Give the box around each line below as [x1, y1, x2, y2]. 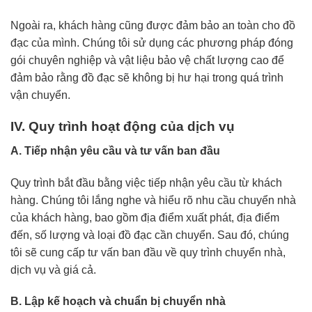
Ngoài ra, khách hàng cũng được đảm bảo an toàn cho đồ [10, 19, 295, 32]
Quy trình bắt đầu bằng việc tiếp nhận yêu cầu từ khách [10, 176, 282, 189]
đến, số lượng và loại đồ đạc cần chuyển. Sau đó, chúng [10, 228, 289, 241]
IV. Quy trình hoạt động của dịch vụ [10, 119, 235, 134]
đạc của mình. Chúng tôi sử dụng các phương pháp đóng [10, 37, 293, 49]
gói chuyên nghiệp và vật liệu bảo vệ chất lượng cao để [10, 54, 284, 67]
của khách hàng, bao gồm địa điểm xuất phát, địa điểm [10, 211, 279, 224]
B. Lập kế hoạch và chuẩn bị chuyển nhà [10, 295, 226, 308]
